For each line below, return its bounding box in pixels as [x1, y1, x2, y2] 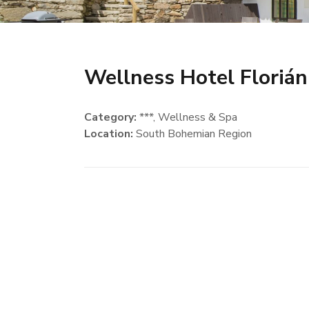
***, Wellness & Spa [137, 110, 238, 125]
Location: [84, 126, 134, 141]
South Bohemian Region [133, 126, 252, 141]
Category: [84, 110, 137, 125]
